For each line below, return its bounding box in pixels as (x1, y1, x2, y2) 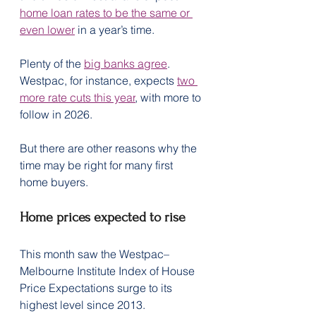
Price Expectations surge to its (20, 280, 175, 295)
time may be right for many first (20, 157, 176, 172)
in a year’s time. (75, 22, 154, 37)
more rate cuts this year (20, 90, 135, 104)
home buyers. (20, 174, 88, 189)
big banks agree (84, 56, 167, 71)
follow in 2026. (20, 107, 92, 121)
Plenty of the (20, 56, 84, 71)
